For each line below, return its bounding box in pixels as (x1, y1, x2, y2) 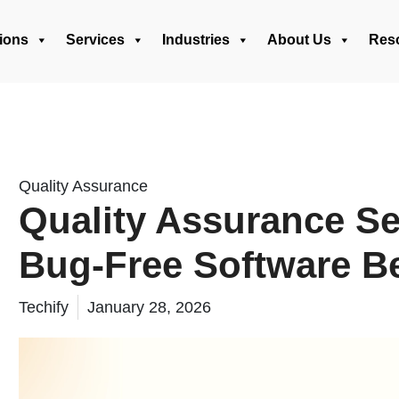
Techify (19, 298, 69, 316)
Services (66, 32, 125, 47)
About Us (267, 32, 331, 47)
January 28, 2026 (87, 298, 211, 316)
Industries (162, 32, 230, 47)
